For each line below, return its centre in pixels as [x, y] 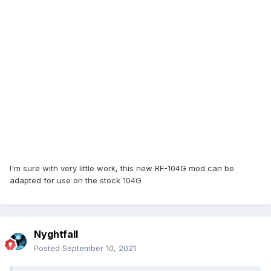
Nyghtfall [56, 234]
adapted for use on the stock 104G [76, 181]
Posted [48, 248]
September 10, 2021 [99, 248]
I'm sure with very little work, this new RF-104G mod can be [122, 168]
